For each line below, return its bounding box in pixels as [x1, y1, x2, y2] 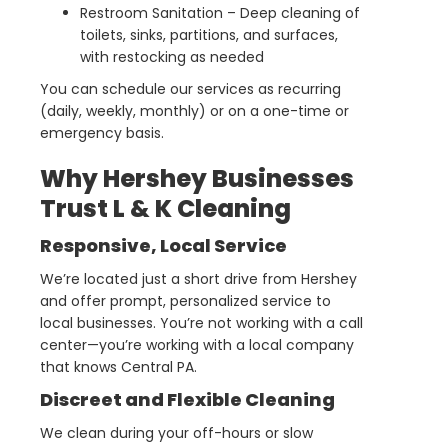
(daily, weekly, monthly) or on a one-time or [40, 101, 349, 122]
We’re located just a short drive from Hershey [40, 269, 357, 290]
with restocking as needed [80, 47, 264, 68]
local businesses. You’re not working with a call [40, 313, 363, 334]
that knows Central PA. [40, 357, 197, 378]
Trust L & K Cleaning [40, 192, 291, 226]
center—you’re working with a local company [40, 335, 354, 356]
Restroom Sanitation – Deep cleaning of [80, 3, 360, 24]
